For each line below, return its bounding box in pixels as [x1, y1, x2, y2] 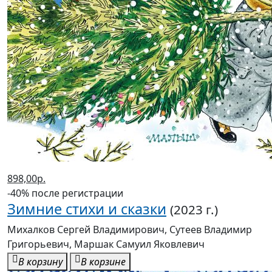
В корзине [81, 255, 126, 269]
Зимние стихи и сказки [7, 199, 166, 219]
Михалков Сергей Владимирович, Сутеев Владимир [7, 223, 252, 237]
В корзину [18, 255, 63, 269]
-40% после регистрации [7, 186, 123, 200]
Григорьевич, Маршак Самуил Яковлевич [7, 237, 205, 251]
